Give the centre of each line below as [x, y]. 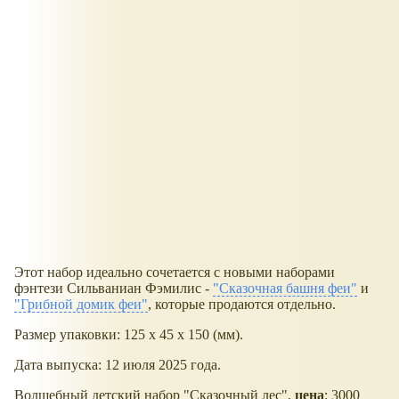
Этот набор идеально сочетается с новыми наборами [175, 272]
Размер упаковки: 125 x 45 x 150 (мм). [129, 334]
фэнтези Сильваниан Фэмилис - [114, 288]
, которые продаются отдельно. [242, 304]
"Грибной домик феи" [81, 304]
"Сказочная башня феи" [285, 288]
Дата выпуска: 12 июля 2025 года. [118, 364]
